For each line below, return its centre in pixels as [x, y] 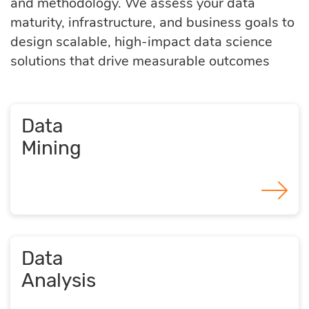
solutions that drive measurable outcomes [140, 61]
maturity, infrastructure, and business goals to [152, 22]
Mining [51, 148]
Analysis [59, 280]
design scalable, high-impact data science [141, 41]
